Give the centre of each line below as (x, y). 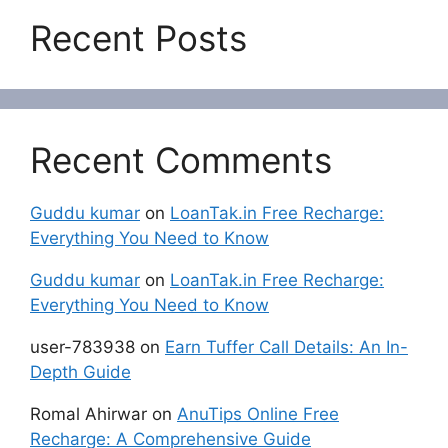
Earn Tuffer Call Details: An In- (286, 347)
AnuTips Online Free (258, 414)
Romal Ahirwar (88, 414)
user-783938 (82, 347)
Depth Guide (80, 372)
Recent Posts (138, 38)
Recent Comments (181, 160)
